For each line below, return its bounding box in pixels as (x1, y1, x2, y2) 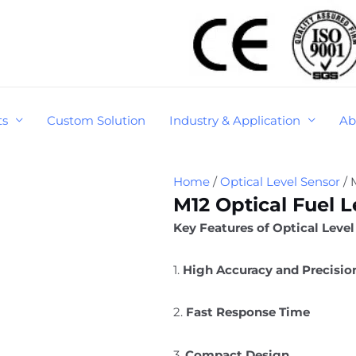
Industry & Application (169, 112, 300, 128)
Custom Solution (47, 112, 145, 128)
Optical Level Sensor (220, 173, 341, 189)
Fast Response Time (186, 304, 311, 320)
